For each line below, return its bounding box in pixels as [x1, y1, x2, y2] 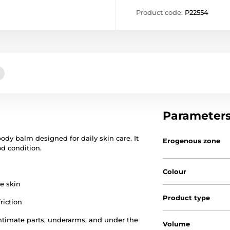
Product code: [136, 8, 185, 17]
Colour [163, 167, 187, 176]
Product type [163, 194, 210, 202]
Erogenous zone [163, 137, 221, 145]
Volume [163, 220, 190, 228]
